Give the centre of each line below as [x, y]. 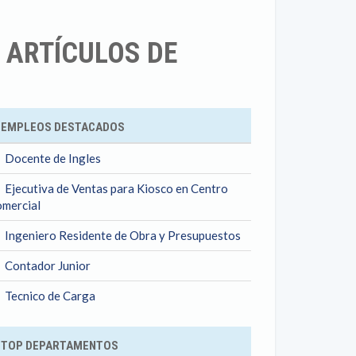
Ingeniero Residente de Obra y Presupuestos [123, 235]
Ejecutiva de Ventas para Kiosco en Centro [116, 188]
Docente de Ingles [53, 158]
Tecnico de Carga [50, 296]
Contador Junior [48, 265]
